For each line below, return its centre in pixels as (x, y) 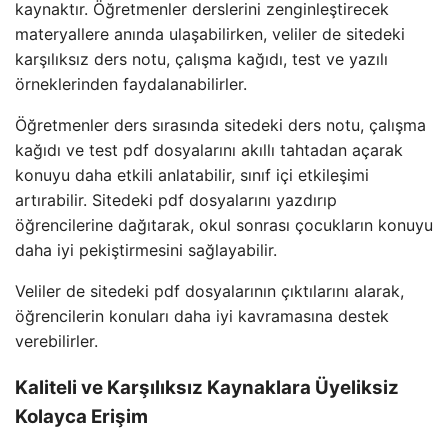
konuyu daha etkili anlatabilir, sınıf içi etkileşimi (192, 175)
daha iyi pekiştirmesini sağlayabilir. (146, 250)
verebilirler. (56, 341)
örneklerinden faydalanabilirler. (131, 84)
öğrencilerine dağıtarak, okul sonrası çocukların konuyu (224, 225)
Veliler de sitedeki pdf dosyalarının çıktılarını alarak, (209, 291)
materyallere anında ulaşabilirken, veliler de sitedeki (210, 34)
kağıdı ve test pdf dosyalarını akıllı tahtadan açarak (209, 150)
